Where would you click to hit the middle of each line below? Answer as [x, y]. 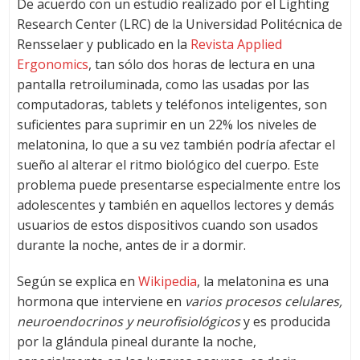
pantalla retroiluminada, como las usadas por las [163, 85]
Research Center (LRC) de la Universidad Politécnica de [179, 25]
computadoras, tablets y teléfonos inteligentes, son [172, 105]
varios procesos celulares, [263, 302]
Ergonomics [52, 65]
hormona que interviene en [100, 302]
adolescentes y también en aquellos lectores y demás [175, 205]
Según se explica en [77, 282]
